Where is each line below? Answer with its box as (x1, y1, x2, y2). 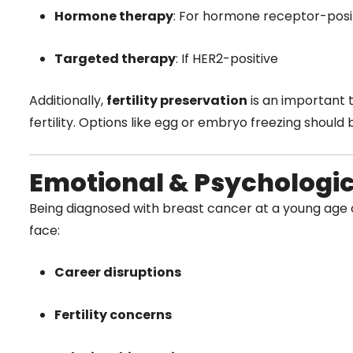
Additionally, (29, 91, 106, 110)
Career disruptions (54, 263, 181, 282)
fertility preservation (106, 91, 247, 110)
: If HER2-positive (176, 49, 278, 68)
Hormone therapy (54, 7, 173, 26)
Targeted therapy (54, 49, 176, 68)
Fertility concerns (54, 306, 172, 324)
